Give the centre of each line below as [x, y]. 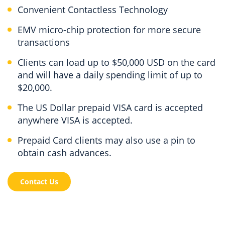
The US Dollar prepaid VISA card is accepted [110, 107]
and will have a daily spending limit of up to [110, 75]
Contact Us [39, 181]
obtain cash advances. [65, 152]
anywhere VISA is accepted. [75, 120]
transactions [44, 42]
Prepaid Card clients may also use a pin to [106, 140]
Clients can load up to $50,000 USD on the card [117, 62]
